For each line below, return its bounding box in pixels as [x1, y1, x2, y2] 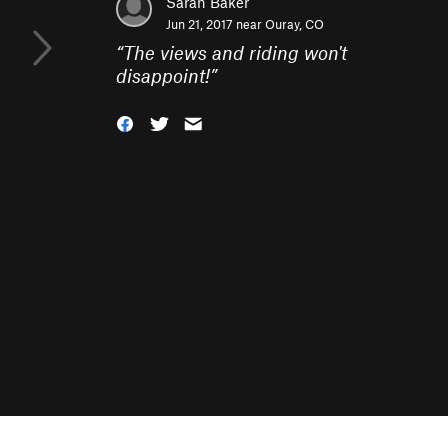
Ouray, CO [265, 16, 324, 32]
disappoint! [116, 64, 210, 87]
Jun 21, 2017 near [166, 16, 265, 32]
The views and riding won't [123, 41, 347, 64]
